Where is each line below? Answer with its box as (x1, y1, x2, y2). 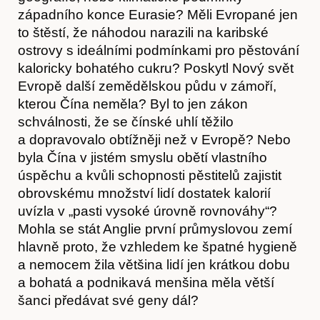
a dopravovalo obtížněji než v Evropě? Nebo (18, 131, 291, 147)
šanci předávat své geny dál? (18, 292, 199, 308)
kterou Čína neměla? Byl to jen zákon (18, 96, 248, 111)
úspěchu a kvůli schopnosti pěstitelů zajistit (18, 167, 281, 183)
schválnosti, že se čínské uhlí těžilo (18, 114, 234, 129)
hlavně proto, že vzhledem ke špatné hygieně (18, 239, 297, 254)
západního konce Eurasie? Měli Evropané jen (18, 6, 298, 22)
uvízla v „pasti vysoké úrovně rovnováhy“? (18, 203, 277, 219)
